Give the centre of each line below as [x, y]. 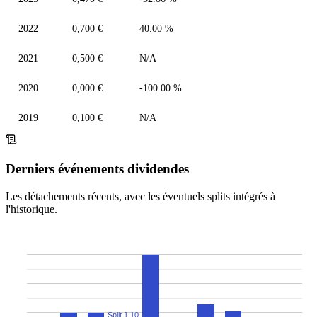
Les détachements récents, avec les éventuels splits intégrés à [140, 196]
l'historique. [31, 209]
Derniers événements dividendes [97, 169]
